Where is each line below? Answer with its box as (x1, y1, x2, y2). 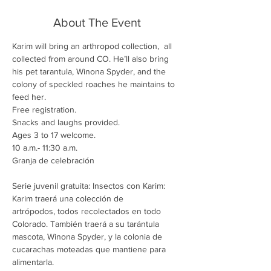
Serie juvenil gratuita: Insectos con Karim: (12, 180, 168, 191)
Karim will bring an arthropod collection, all (12, 41, 174, 51)
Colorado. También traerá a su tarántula (12, 218, 162, 229)
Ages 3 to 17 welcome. (12, 129, 96, 140)
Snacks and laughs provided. (12, 117, 122, 127)
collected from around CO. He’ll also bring (12, 53, 171, 64)
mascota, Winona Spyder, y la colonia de (12, 231, 165, 241)
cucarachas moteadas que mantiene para (12, 244, 168, 254)
